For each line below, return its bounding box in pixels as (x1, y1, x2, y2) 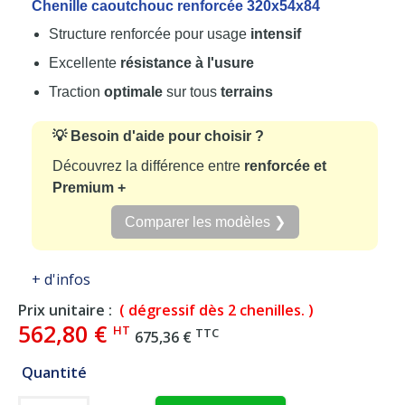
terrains (221, 83, 273, 99)
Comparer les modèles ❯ (124, 213, 286, 230)
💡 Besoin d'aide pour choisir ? (52, 127, 264, 144)
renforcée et (244, 157, 326, 174)
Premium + (52, 179, 126, 195)
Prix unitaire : (18, 299, 112, 320)
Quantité (21, 363, 87, 382)
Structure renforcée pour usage (49, 25, 250, 42)
